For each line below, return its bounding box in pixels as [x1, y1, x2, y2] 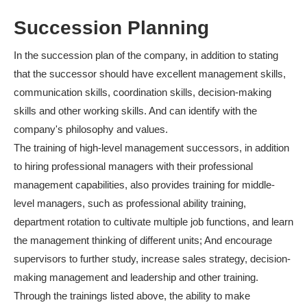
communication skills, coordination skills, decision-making [14, 86, 271, 98]
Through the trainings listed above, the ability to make [14, 289, 250, 302]
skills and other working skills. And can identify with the [14, 104, 257, 116]
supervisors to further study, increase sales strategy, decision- [14, 252, 291, 265]
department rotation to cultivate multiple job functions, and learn [14, 215, 293, 228]
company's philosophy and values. [14, 123, 168, 135]
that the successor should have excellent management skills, [14, 67, 286, 79]
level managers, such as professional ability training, [14, 197, 246, 209]
